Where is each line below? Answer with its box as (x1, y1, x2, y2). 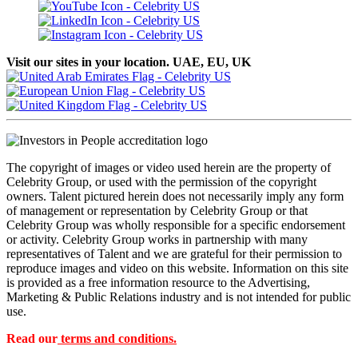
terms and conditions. (61, 331, 177, 345)
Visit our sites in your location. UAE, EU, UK (6, 54, 251, 69)
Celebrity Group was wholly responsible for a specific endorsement (6, 217, 345, 232)
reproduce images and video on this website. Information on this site (6, 261, 348, 275)
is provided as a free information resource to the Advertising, (6, 275, 310, 289)
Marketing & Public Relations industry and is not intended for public (6, 289, 351, 304)
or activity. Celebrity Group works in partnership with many (6, 232, 308, 246)
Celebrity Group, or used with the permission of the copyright (6, 174, 316, 189)
